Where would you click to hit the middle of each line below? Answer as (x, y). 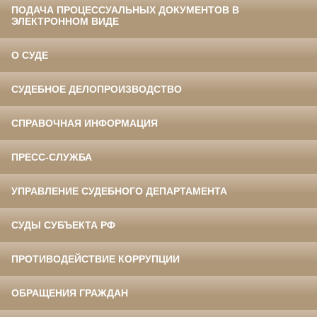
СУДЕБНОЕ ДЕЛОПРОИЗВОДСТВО (97, 90)
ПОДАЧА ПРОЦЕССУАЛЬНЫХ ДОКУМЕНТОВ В (125, 10)
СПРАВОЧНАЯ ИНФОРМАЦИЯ (85, 123)
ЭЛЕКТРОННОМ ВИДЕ (65, 22)
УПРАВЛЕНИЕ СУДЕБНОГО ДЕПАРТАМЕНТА (119, 191)
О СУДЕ (30, 56)
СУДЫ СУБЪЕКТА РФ (63, 225)
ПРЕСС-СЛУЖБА (52, 157)
